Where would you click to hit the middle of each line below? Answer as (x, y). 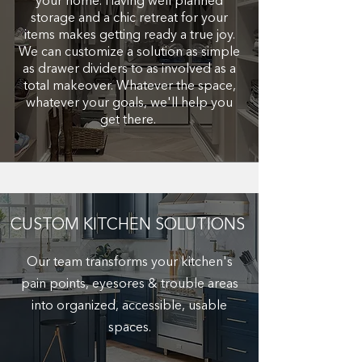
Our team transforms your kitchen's (129, 263)
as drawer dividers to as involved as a (129, 69)
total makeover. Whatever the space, (129, 86)
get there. (129, 120)
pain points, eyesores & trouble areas (129, 284)
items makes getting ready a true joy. (129, 36)
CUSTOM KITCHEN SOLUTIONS (127, 225)
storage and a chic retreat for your (129, 19)
